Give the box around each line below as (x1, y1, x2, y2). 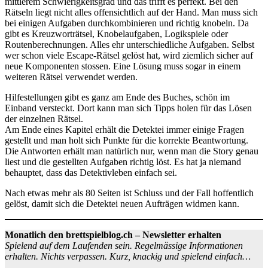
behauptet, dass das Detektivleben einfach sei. (5, 167, 177, 178)
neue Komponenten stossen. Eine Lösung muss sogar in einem (5, 61, 240, 72)
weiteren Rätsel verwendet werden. (5, 72, 138, 83)
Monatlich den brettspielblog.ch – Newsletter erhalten (5, 230, 221, 240)
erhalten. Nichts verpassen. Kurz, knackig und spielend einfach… (5, 251, 251, 262)
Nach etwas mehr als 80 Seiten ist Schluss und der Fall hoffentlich (5, 188, 254, 199)
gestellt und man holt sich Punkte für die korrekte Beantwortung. (5, 135, 248, 146)
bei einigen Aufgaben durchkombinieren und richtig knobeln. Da (5, 18, 249, 29)
